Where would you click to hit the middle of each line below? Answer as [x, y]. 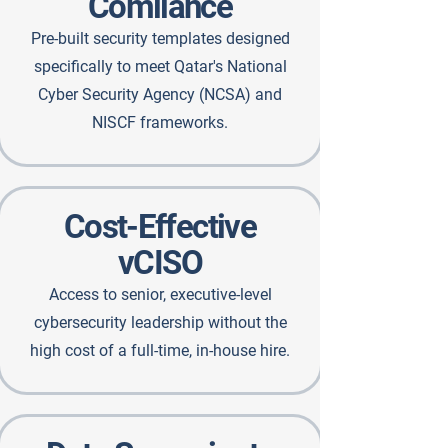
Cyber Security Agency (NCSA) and [160, 94]
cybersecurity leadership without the [160, 322]
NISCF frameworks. [160, 122]
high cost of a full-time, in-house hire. [160, 350]
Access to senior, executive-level [160, 294]
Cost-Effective [160, 226]
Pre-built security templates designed [160, 38]
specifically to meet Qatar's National [160, 66]
